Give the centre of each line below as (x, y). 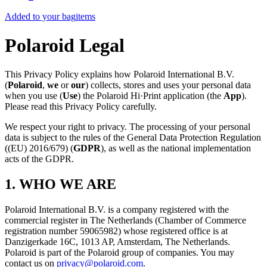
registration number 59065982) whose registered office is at (116, 231)
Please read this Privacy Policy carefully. (81, 107)
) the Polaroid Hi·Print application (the (150, 96)
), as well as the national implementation (176, 148)
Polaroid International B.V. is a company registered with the (117, 210)
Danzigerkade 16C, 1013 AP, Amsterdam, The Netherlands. (117, 242)
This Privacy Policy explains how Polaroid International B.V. (119, 74)
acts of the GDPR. (39, 159)
